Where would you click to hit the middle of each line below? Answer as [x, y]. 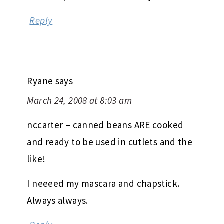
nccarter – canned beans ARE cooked [105, 125]
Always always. [58, 200]
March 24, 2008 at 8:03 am [79, 100]
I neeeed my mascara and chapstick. [103, 183]
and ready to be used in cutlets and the [110, 142]
